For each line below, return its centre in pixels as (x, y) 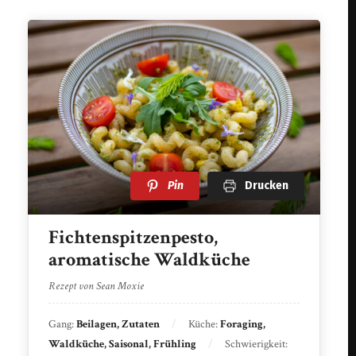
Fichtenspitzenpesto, (133, 237)
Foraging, (243, 324)
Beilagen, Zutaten (118, 324)
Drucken (266, 185)
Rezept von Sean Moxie (97, 286)
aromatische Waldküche (150, 259)
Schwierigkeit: (257, 344)
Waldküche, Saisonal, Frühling (123, 344)
